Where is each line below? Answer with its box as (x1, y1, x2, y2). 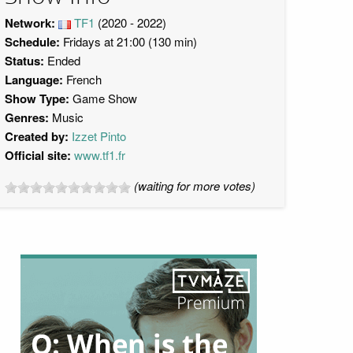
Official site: (5, 147, 71, 164)
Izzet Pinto (72, 128, 126, 144)
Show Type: (5, 90, 72, 107)
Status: (5, 52, 44, 69)
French (63, 71, 102, 87)
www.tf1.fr (74, 147, 125, 163)
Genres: (5, 109, 49, 126)
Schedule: (5, 33, 60, 50)
